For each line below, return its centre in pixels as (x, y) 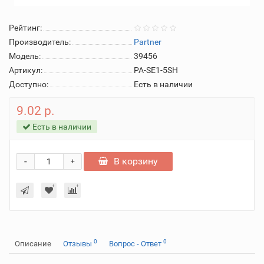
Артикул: (26, 70)
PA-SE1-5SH (156, 70)
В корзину (136, 161)
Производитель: (40, 42)
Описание (33, 244)
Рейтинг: (25, 28)
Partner (148, 42)
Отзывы (78, 244)
